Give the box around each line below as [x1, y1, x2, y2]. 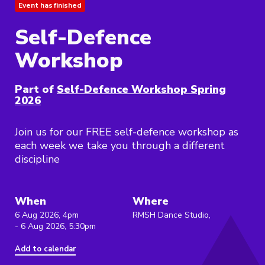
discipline [15, 152, 60, 167]
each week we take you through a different [15, 138, 225, 153]
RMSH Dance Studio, [132, 209, 211, 221]
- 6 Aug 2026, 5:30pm [15, 221, 96, 232]
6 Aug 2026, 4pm [15, 209, 79, 221]
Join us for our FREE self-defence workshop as [15, 125, 238, 140]
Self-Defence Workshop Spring [57, 82, 226, 97]
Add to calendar [15, 244, 76, 255]
